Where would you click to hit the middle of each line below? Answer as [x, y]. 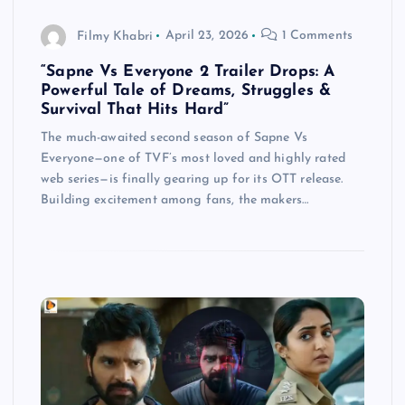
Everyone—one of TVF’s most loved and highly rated [193, 158]
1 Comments [315, 36]
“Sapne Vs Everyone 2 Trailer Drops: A [188, 71]
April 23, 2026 [207, 36]
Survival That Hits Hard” [135, 109]
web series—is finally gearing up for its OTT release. [192, 179]
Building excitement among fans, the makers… [175, 200]
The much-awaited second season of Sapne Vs [174, 137]
